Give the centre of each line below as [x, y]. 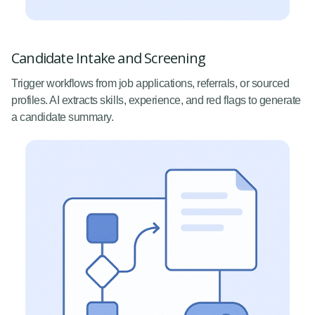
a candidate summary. [63, 117]
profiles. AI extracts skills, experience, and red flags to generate [156, 101]
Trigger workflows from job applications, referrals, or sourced [150, 84]
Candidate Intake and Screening [108, 58]
